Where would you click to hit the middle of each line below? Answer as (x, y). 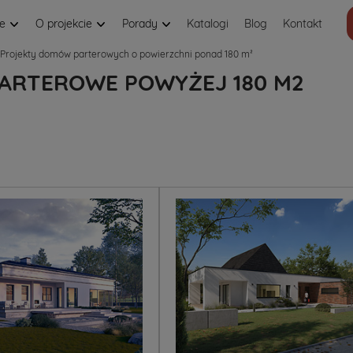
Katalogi (208, 23)
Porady (141, 23)
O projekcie (65, 23)
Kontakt (303, 23)
